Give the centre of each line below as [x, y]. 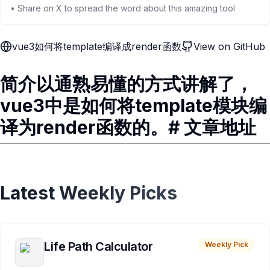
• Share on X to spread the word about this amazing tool [123, 8]
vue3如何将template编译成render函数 [97, 46]
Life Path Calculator [98, 246]
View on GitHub [229, 46]
